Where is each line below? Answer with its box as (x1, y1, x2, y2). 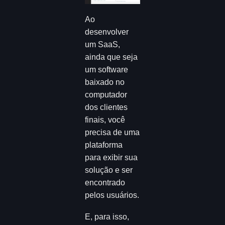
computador (85, 90, 128, 99)
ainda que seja (85, 53, 138, 61)
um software (85, 65, 129, 74)
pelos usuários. (85, 191, 140, 199)
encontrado (85, 178, 126, 187)
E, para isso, (85, 212, 130, 221)
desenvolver (85, 28, 129, 36)
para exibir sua (85, 153, 138, 162)
